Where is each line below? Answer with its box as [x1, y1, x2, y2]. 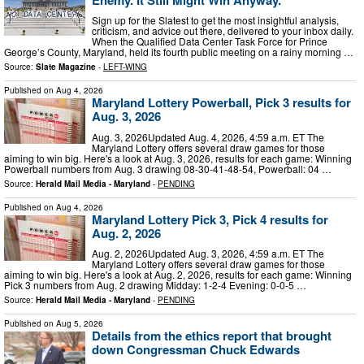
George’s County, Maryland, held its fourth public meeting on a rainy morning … [4, 45, 353, 59]
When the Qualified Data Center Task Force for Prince [92, 34, 327, 49]
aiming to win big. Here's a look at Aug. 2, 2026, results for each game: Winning [4, 267, 352, 282]
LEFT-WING [103, 61, 147, 73]
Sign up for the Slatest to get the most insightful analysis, [92, 13, 339, 28]
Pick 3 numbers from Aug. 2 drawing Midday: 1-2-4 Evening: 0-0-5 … [4, 278, 306, 292]
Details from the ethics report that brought [92, 327, 331, 345]
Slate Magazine [36, 61, 96, 73]
